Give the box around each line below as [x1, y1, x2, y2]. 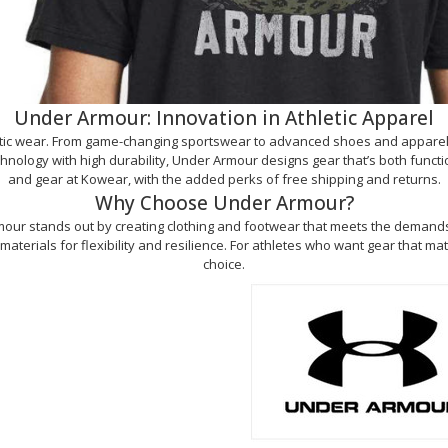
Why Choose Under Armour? [94, 190, 354, 217]
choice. [203, 255, 245, 274]
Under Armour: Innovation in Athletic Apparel [14, 105, 434, 132]
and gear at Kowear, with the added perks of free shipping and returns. [7, 170, 441, 189]
